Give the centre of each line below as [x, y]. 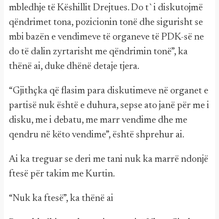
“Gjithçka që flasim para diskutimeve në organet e [109, 91]
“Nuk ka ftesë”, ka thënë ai [61, 198]
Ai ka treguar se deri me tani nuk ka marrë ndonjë [109, 159]
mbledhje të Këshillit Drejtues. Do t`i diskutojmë [106, 8]
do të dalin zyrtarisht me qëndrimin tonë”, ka [98, 52]
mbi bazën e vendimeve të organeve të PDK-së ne [106, 37]
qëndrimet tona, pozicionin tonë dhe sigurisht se [106, 22]
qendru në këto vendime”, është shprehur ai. [97, 135]
